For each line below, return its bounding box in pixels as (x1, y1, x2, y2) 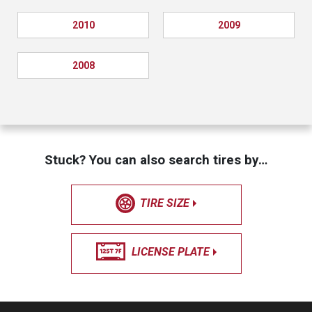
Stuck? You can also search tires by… (45, 152, 267, 168)
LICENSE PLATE (131, 245, 210, 258)
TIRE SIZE (140, 196, 189, 210)
